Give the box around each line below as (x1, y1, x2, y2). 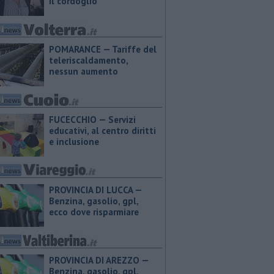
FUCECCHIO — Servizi (49, 114, 136, 125)
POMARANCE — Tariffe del (49, 43, 157, 55)
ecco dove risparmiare (49, 206, 139, 218)
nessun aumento (49, 65, 118, 77)
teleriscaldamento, (49, 54, 128, 66)
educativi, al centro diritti (49, 125, 156, 136)
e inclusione (49, 136, 99, 147)
